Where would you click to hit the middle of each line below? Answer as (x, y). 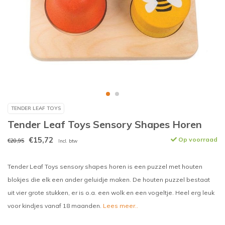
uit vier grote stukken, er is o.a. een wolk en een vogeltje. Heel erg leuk (111, 193)
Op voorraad (197, 139)
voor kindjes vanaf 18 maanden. (55, 206)
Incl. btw (68, 141)
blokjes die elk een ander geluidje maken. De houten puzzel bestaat (109, 180)
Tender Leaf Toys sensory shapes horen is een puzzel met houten (105, 166)
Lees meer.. (121, 206)
